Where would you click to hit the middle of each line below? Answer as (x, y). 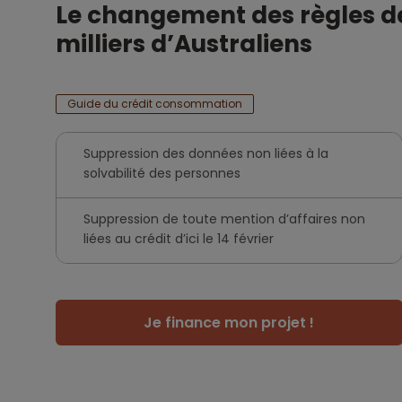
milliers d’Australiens (184, 44)
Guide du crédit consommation (155, 104)
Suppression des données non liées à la (206, 153)
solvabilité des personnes (162, 173)
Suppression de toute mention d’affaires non (224, 219)
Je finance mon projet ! (229, 323)
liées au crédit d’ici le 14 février (179, 239)
